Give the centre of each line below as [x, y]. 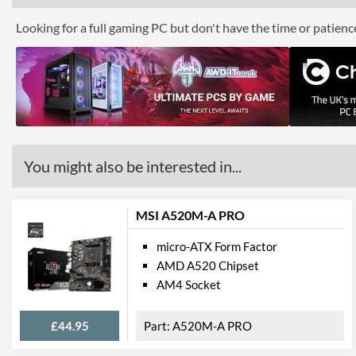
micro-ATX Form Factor [217, 246]
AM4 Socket [189, 284]
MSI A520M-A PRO [190, 215]
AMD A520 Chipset [208, 265]
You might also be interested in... [133, 166]
